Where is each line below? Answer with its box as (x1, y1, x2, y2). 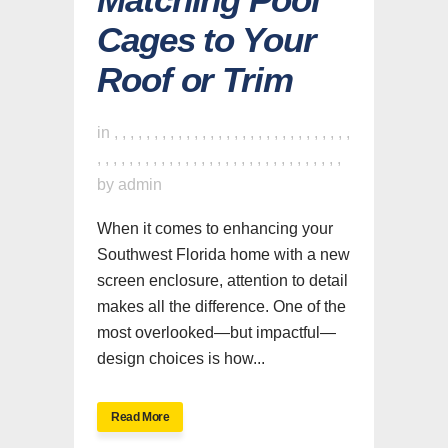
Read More (111, 409, 170, 424)
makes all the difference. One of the (97, 297, 346, 315)
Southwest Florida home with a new (97, 245, 350, 263)
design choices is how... (97, 349, 265, 367)
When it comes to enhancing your (97, 219, 333, 237)
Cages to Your (97, 19, 316, 59)
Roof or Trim (97, 59, 293, 99)
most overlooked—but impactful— (97, 323, 336, 341)
